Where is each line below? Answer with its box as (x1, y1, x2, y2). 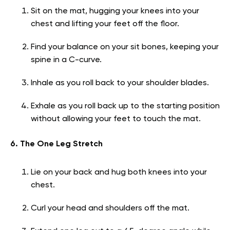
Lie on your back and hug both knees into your (31, 168, 207, 177)
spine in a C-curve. (31, 55, 102, 64)
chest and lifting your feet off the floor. (31, 20, 179, 28)
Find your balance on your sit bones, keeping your (31, 43, 219, 51)
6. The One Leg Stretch (10, 140, 103, 148)
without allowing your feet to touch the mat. (31, 114, 201, 123)
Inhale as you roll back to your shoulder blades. (31, 79, 209, 87)
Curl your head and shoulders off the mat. (31, 204, 189, 213)
